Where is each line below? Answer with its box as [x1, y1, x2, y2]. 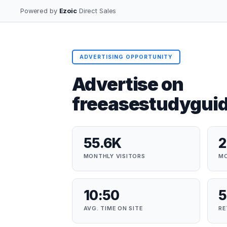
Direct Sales [77, 7, 117, 15]
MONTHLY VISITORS [83, 153, 145, 160]
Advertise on [72, 73, 184, 96]
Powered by [20, 7, 59, 15]
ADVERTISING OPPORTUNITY [80, 53, 173, 60]
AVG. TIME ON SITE [83, 205, 143, 212]
